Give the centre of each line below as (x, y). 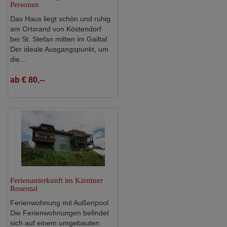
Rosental (24, 188)
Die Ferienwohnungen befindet (60, 213)
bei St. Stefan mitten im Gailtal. (60, 39)
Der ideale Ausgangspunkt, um (59, 49)
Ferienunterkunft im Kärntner (56, 180)
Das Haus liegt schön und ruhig (60, 18)
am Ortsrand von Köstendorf (56, 29)
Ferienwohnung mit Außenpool (59, 202)
